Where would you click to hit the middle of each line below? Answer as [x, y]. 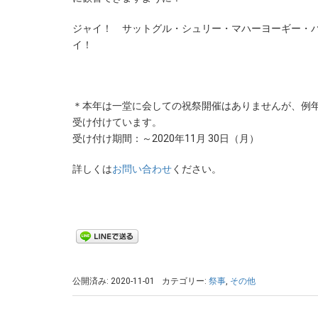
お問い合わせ [142, 169]
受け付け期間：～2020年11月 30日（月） [166, 138]
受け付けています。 [117, 122]
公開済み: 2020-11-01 [114, 281]
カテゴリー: [185, 281]
